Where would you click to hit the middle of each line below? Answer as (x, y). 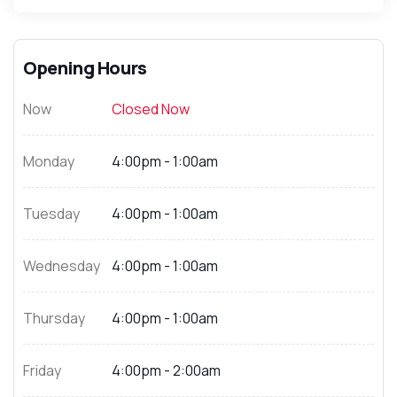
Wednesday (62, 266)
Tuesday (51, 214)
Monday (49, 161)
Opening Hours (85, 68)
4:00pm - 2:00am (166, 370)
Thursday (54, 318)
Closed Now (151, 109)
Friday (42, 370)
